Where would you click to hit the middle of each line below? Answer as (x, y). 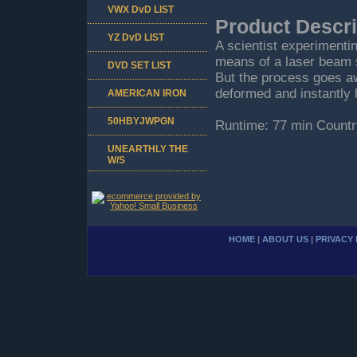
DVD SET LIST (139, 65)
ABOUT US (285, 239)
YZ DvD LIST (136, 37)
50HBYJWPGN (141, 121)
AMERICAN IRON (147, 93)
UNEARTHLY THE (148, 149)
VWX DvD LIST (141, 9)
